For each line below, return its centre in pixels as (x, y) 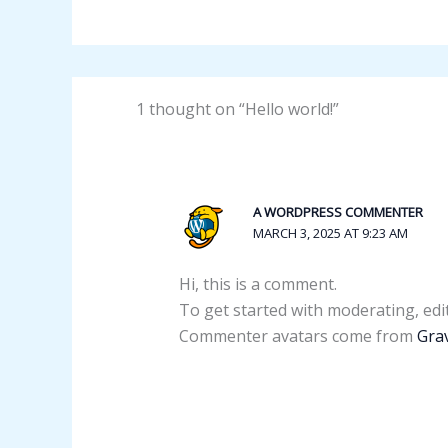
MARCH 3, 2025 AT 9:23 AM (330, 233)
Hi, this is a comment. (257, 284)
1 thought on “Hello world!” (237, 109)
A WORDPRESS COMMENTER (337, 212)
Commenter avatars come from (297, 336)
